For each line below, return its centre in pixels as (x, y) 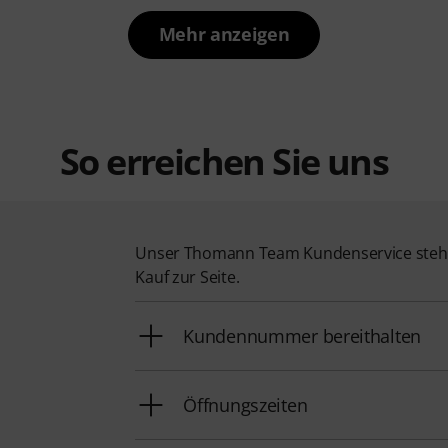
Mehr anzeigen (224, 34)
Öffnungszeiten (245, 405)
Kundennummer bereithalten (302, 336)
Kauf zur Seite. (187, 277)
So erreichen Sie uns (224, 162)
